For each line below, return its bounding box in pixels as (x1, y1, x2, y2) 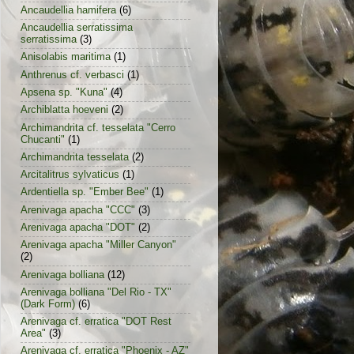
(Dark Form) (21, 298, 75, 310)
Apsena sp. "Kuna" (21, 87, 107, 99)
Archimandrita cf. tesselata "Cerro (21, 122, 175, 134)
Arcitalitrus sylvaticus (21, 169, 119, 181)
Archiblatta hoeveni (21, 104, 108, 116)
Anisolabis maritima (21, 51, 111, 63)
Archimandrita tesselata (21, 151, 129, 163)
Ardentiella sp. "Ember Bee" (21, 186, 149, 198)
